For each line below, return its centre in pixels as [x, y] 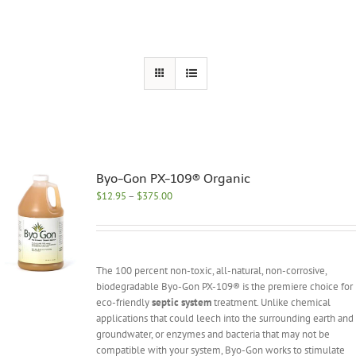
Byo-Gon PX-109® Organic [173, 178]
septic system [181, 302]
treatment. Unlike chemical [271, 302]
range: [185, 211]
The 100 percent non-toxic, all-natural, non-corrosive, [211, 270]
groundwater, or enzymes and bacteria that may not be [213, 334]
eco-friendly [124, 302]
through [188, 242]
